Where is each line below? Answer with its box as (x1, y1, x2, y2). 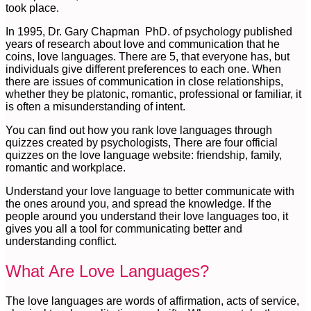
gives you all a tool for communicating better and (6, 222, 242, 235)
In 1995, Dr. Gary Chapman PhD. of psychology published (6, 25, 292, 37)
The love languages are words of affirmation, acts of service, (6, 294, 299, 307)
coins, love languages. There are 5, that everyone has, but (6, 50, 289, 62)
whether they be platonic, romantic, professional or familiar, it (6, 87, 301, 100)
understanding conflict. (6, 235, 117, 247)
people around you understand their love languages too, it (6, 210, 288, 222)
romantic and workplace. (6, 161, 126, 174)
